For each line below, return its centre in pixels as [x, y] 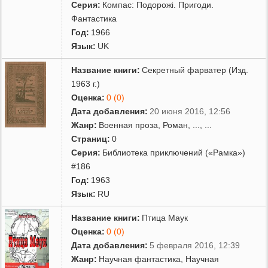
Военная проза [129, 125]
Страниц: [91, 138]
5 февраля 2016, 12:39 [195, 245]
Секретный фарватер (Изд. [195, 70]
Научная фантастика [140, 259]
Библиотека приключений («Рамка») [174, 152]
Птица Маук [165, 217]
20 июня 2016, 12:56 [190, 111]
